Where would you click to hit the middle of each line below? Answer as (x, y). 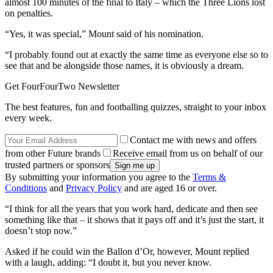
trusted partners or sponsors (57, 165)
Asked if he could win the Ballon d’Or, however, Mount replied (127, 251)
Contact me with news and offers (193, 140)
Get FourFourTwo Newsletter (62, 86)
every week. (28, 118)
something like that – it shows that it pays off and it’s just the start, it (134, 219)
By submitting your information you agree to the (99, 177)
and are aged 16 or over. (169, 188)
